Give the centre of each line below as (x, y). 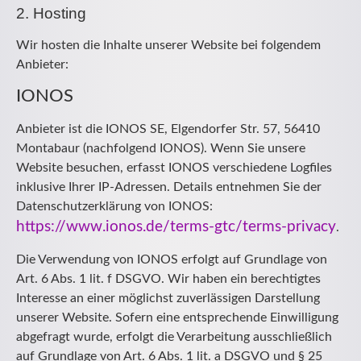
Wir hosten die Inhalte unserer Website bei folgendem (168, 45)
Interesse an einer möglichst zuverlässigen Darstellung (168, 299)
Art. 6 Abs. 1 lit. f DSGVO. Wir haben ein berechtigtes (168, 279)
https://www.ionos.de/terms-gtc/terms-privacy (176, 226)
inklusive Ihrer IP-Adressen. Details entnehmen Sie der (169, 187)
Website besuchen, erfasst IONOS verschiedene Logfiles (174, 167)
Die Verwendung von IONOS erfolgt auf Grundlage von (172, 260)
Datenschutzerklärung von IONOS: (114, 206)
